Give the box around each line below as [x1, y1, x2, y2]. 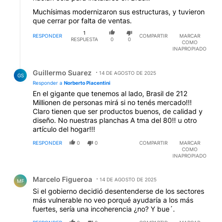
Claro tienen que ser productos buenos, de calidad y [33, 107, 203, 116]
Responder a [33, 80, 64, 86]
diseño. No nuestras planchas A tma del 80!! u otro [33, 116, 197, 125]
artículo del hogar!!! [33, 125, 95, 134]
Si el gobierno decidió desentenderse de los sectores [33, 187, 204, 196]
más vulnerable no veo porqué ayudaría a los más [33, 196, 193, 205]
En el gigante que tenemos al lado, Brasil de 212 [33, 89, 187, 98]
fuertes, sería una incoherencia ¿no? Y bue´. [33, 205, 175, 214]
